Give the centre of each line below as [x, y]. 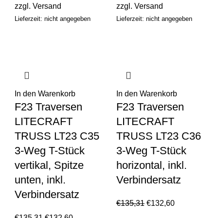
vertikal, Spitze [49, 165]
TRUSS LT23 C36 [159, 136]
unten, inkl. [40, 180]
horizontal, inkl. [152, 165]
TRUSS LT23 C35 [57, 136]
